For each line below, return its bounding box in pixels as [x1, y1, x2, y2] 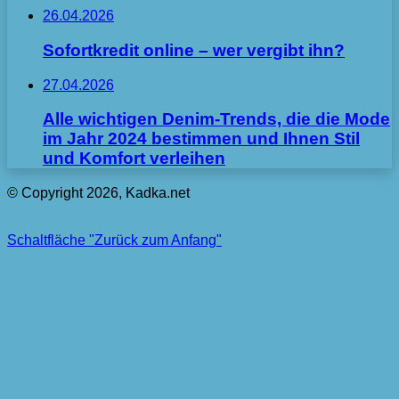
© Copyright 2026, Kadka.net [7, 185, 190, 200]
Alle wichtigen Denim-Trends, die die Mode [43, 110, 390, 129]
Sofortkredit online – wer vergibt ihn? [43, 40, 345, 60]
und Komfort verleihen [43, 149, 225, 168]
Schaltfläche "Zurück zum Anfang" [7, 232, 222, 248]
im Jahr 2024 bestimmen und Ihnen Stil [43, 129, 360, 149]
